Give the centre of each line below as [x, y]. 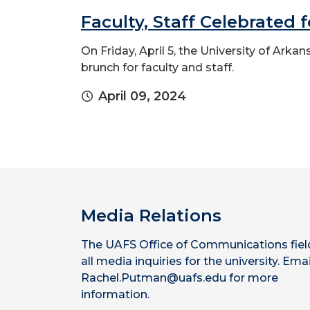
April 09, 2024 [142, 96]
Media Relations [151, 216]
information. [115, 294]
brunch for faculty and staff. [157, 67]
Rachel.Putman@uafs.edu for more [180, 278]
